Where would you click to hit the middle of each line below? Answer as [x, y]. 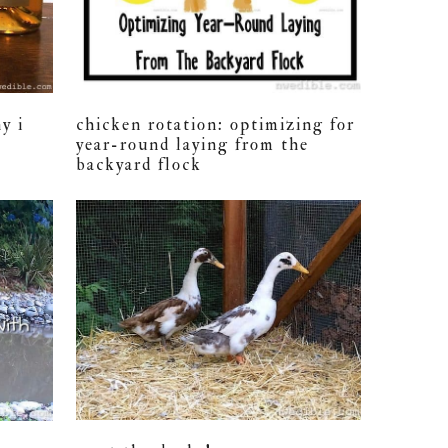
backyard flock [139, 164]
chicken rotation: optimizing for [216, 124]
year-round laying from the [193, 144]
